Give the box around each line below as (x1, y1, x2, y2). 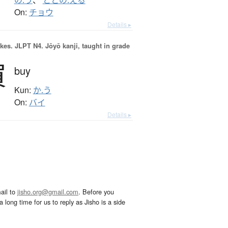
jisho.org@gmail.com (17, 187, 78, 197)
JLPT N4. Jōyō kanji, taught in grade (12, 41, 130, 51)
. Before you (78, 187, 114, 197)
